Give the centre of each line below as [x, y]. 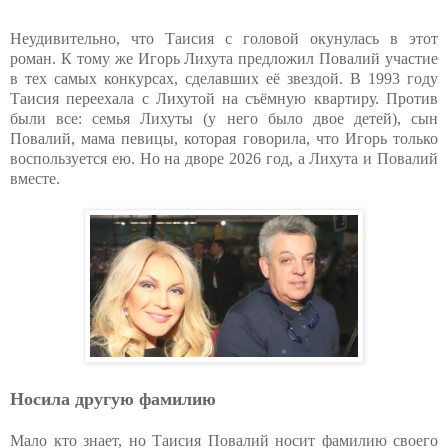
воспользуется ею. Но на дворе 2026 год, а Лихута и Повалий [224, 158]
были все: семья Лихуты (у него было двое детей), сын [224, 118]
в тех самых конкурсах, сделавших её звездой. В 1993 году [224, 78]
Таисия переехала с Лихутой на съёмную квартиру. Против [224, 98]
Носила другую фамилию [113, 398]
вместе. [35, 178]
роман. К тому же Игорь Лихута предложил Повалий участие [224, 58]
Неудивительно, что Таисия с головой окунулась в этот [224, 38]
